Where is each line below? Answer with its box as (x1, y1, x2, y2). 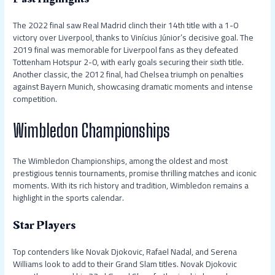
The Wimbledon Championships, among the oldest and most (13, 152, 228, 169)
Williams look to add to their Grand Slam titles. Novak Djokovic (13, 255, 238, 272)
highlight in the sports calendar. (13, 189, 125, 206)
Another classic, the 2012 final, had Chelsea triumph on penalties (13, 66, 244, 83)
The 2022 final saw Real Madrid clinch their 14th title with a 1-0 (13, 17, 239, 34)
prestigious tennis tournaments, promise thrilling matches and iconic (13, 165, 257, 181)
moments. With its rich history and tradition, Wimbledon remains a (13, 177, 249, 193)
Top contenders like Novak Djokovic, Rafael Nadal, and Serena (13, 243, 238, 260)
